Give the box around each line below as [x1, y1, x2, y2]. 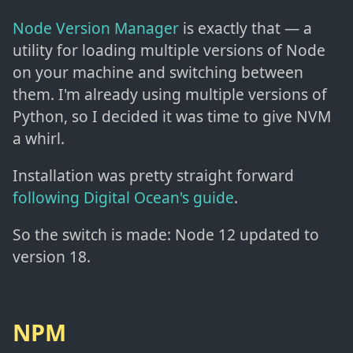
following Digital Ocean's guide [13, 186, 234, 208]
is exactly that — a [179, 17, 312, 39]
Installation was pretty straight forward [13, 164, 294, 186]
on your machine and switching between [13, 61, 303, 83]
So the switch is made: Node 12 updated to [13, 223, 319, 245]
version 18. [13, 245, 91, 267]
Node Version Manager [13, 17, 179, 39]
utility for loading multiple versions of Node [13, 39, 325, 61]
